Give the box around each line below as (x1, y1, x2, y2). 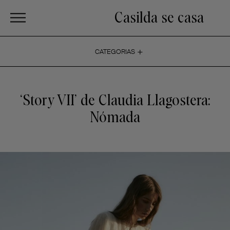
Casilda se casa (114, 10, 204, 26)
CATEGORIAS (95, 47, 135, 56)
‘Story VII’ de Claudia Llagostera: (20, 93, 210, 108)
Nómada (90, 110, 140, 125)
